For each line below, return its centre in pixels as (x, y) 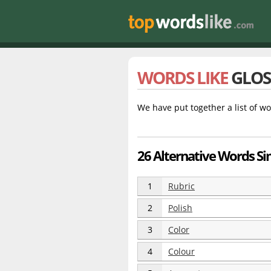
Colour (181, 251)
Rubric (181, 186)
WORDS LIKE (184, 77)
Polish (180, 208)
